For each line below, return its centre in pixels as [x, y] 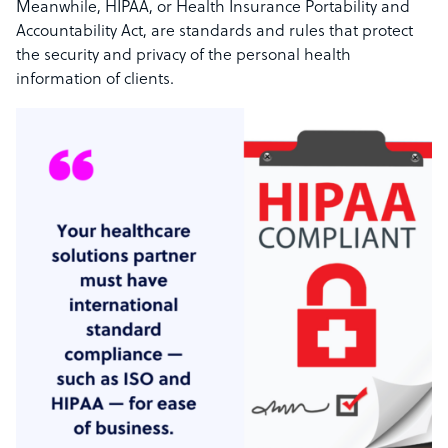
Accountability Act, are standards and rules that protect [214, 32]
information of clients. [95, 80]
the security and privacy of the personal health [183, 56]
